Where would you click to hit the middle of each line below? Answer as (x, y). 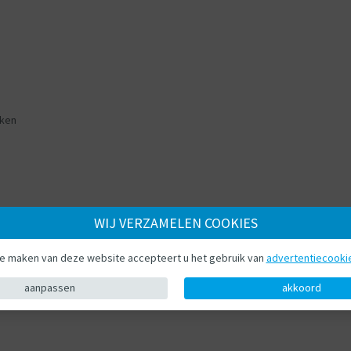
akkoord (302, 288)
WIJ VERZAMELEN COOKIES (175, 223)
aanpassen (49, 288)
